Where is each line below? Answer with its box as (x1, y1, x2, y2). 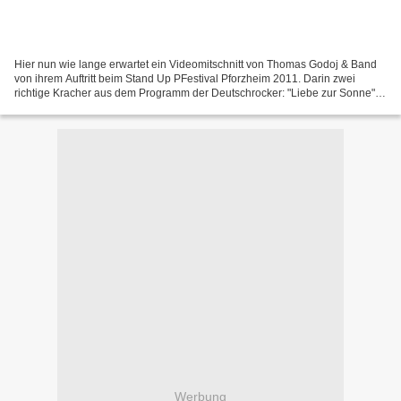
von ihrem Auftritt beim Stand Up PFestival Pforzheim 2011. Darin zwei (14, 72, 355, 85)
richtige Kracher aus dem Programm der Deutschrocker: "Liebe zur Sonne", (14, 86, 378, 99)
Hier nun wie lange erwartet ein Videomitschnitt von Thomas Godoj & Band (14, 57, 377, 71)
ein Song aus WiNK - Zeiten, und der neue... (14, 100, 227, 114)
